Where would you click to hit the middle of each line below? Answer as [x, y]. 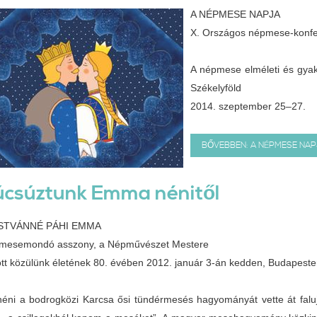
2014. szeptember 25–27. [248, 106]
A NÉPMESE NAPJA [235, 14]
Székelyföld [216, 88]
